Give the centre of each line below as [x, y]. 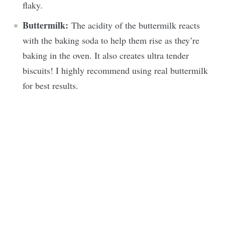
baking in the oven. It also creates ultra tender [106, 55]
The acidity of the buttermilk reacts [136, 25]
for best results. [52, 85]
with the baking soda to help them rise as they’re [111, 40]
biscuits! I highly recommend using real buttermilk [115, 70]
